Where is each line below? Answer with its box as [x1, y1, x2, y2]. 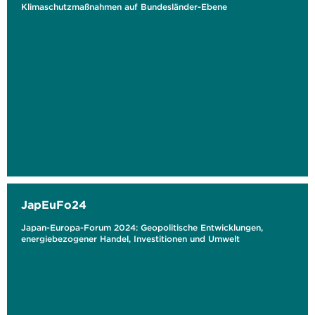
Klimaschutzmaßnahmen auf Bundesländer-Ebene [21, 1, 227, 12]
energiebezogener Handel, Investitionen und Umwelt [21, 233, 240, 244]
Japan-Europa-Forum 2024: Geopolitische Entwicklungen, [21, 222, 263, 233]
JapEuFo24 [21, 198, 86, 212]
